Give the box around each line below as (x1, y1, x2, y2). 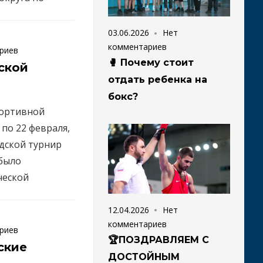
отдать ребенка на (108, 73, 207, 85)
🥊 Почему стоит (108, 56, 194, 68)
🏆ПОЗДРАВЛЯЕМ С (108, 234, 209, 245)
